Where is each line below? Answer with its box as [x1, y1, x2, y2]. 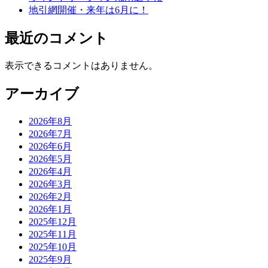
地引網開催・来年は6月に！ [29, 5, 148, 16]
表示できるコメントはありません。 [5, 60, 158, 71]
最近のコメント [5, 31, 108, 47]
